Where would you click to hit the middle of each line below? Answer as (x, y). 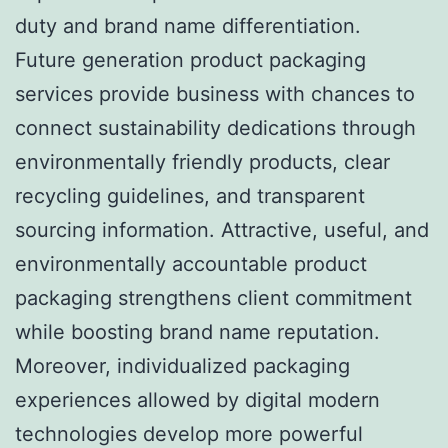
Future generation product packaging (190, 59)
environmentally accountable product (191, 263)
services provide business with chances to (215, 93)
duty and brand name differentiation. (188, 25)
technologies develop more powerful (189, 433)
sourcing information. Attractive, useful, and (222, 229)
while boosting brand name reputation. (197, 331)
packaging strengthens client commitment (213, 297)
